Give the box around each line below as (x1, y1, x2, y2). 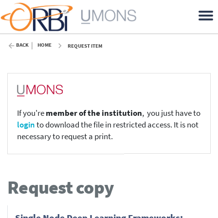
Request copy (7, 175, 114, 199)
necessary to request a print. (17, 131, 113, 142)
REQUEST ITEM (68, 42, 102, 49)
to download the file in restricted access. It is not (35, 120, 199, 130)
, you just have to (142, 108, 200, 119)
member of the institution (45, 108, 142, 119)
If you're (17, 108, 46, 119)
